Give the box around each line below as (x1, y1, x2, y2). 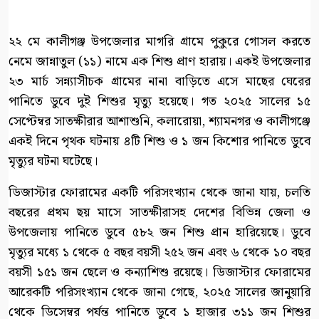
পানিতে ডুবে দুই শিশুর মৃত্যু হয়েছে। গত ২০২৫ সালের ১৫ (9, 90, 310, 112)
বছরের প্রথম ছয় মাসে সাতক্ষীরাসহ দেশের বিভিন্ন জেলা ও (9, 202, 310, 223)
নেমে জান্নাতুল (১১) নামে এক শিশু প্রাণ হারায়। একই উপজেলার (9, 51, 310, 72)
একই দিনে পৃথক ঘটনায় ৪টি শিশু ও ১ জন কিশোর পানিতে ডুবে (9, 130, 310, 152)
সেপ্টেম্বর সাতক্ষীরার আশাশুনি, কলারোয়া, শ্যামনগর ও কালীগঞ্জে (9, 110, 310, 132)
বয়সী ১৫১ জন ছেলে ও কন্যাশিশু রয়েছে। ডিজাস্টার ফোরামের (9, 261, 310, 283)
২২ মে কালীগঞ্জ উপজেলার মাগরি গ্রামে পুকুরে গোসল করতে (9, 31, 310, 52)
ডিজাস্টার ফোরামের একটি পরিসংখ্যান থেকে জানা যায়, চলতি (9, 182, 310, 203)
